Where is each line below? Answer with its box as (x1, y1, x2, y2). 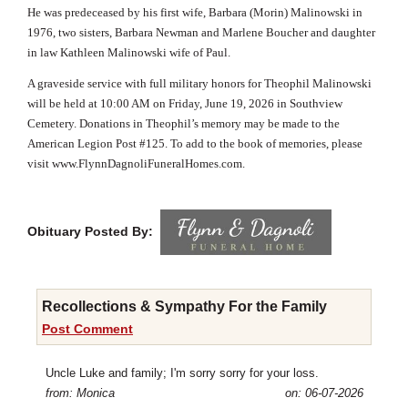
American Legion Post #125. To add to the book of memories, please (27, 136, 362, 150)
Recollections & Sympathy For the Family (42, 298, 327, 314)
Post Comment (42, 321, 133, 336)
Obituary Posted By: (27, 223, 153, 239)
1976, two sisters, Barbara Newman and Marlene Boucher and (27, 25, 331, 39)
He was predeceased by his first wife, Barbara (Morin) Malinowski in (27, 5, 362, 19)
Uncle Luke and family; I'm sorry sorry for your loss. (45, 365, 319, 380)
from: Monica (45, 385, 115, 400)
